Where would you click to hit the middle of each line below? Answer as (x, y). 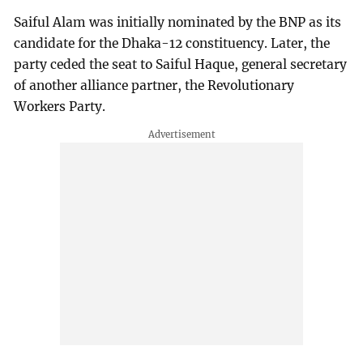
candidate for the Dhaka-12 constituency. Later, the (172, 44)
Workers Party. (60, 107)
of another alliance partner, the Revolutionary (154, 86)
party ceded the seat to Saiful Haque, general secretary (181, 65)
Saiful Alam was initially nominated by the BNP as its (178, 23)
